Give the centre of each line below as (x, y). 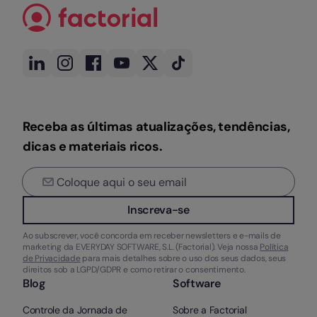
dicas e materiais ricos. (93, 147)
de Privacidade (52, 259)
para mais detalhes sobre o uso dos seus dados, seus (183, 259)
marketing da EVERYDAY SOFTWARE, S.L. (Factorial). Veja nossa (142, 247)
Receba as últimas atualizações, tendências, (156, 127)
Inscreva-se (158, 210)
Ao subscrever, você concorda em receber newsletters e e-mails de (152, 236)
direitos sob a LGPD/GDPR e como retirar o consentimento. (134, 270)
